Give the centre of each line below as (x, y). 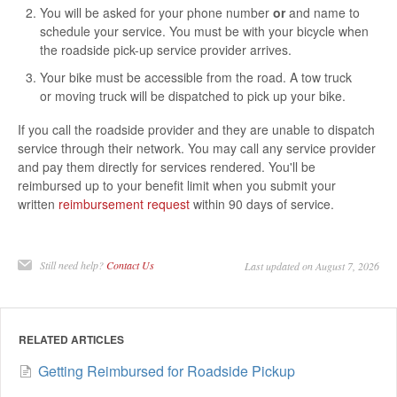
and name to (323, 12)
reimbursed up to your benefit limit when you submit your (177, 185)
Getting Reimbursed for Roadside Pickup (167, 370)
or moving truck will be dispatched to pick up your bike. (193, 95)
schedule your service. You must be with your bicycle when (204, 31)
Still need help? (73, 265)
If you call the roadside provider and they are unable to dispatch (196, 129)
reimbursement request (124, 203)
